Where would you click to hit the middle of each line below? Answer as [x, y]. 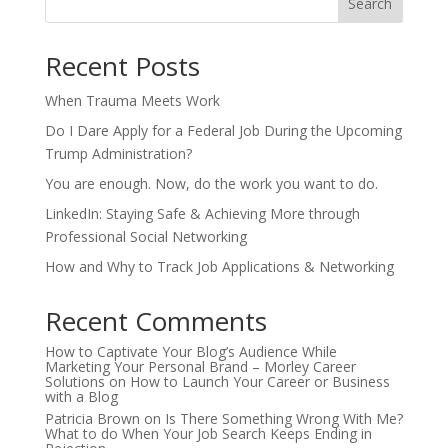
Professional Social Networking [145, 236]
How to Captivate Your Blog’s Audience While [190, 351]
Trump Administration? [118, 153]
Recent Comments [155, 321]
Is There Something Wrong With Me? [283, 418]
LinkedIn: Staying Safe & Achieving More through [202, 213]
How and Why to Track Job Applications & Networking [219, 266]
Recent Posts [122, 66]
